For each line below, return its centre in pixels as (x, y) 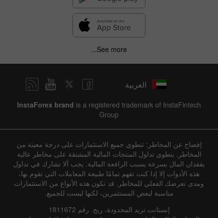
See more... (112, 49)
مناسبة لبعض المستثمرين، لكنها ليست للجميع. (109, 193)
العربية (136, 84)
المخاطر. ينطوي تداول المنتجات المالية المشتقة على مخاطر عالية (109, 154)
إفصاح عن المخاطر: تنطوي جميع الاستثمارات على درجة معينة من (109, 144)
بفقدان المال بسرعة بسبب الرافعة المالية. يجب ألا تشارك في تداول (109, 164)
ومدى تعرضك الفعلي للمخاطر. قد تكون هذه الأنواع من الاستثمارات (109, 183)
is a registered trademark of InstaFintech (137, 105)
